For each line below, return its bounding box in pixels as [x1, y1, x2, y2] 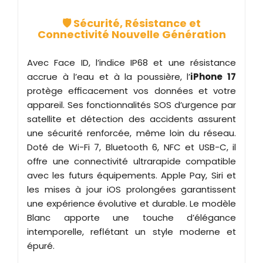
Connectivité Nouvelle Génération [37, 26, 226, 42]
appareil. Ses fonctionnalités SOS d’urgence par [27, 98, 236, 111]
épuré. [27, 239, 55, 252]
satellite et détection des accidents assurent [27, 112, 236, 125]
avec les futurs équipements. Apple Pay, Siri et [27, 168, 236, 181]
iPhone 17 [190, 70, 236, 83]
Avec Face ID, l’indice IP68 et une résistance [27, 56, 236, 69]
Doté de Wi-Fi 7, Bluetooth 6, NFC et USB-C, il [27, 140, 236, 153]
